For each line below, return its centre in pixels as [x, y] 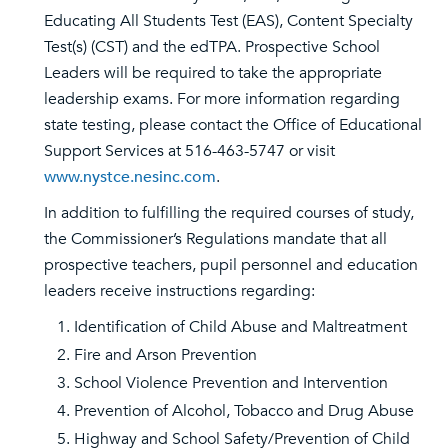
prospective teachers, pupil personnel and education [231, 265]
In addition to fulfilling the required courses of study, [229, 213]
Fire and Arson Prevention [165, 355]
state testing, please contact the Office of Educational [233, 125]
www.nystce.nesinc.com [130, 177]
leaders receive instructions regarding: [179, 291]
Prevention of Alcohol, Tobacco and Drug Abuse [244, 411]
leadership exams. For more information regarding [222, 99]
